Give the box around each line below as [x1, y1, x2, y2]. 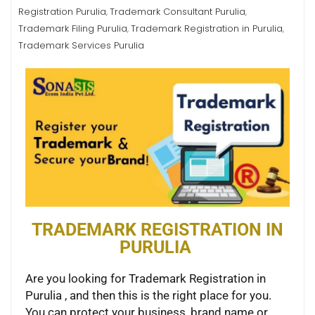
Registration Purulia [18, 5, 106, 18]
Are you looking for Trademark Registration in [25, 271, 266, 285]
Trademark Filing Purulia [18, 22, 127, 35]
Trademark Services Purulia [18, 39, 144, 52]
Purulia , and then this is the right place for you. [25, 288, 271, 302]
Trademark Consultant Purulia [110, 5, 245, 18]
